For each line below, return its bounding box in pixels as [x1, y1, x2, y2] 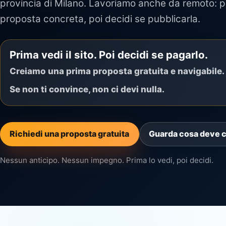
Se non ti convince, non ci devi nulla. [10, 84, 165, 94]
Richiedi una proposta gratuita [10, 129, 130, 139]
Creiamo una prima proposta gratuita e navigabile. [10, 66, 225, 77]
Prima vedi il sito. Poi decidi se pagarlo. [10, 48, 208, 62]
